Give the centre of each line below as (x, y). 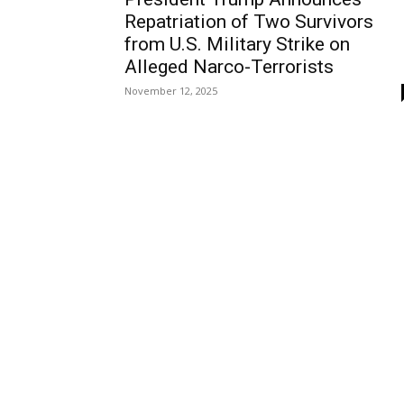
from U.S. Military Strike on (237, 45)
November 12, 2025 (171, 91)
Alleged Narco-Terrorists (229, 67)
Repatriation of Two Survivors (249, 22)
